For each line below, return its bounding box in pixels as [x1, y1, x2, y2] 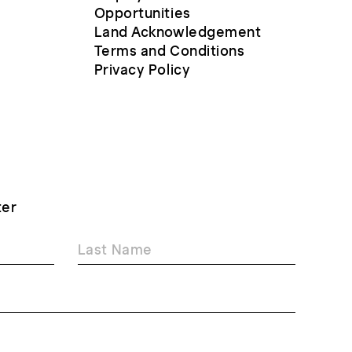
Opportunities [93, 4, 191, 22]
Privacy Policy [93, 60, 191, 79]
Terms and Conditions [93, 42, 245, 60]
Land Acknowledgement [93, 23, 262, 41]
